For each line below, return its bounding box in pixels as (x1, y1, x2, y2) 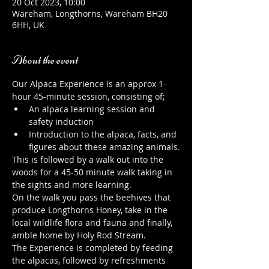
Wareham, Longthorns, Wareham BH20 (12, 7, 168, 19)
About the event (12, 52, 78, 67)
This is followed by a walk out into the (12, 153, 166, 165)
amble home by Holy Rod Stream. (12, 229, 146, 241)
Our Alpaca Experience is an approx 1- (12, 77, 166, 89)
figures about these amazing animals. (29, 141, 180, 153)
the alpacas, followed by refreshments (12, 254, 168, 266)
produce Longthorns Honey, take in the (12, 204, 170, 216)
